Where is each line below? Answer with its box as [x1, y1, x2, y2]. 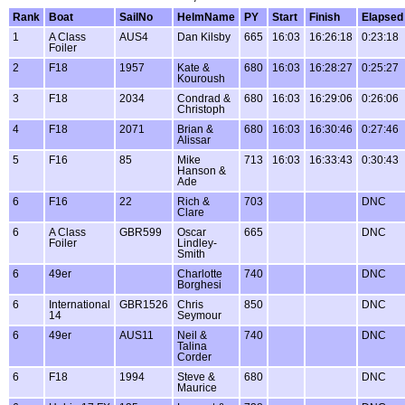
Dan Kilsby [177, 31, 231, 42]
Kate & [177, 61, 210, 73]
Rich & [177, 195, 210, 207]
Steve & [177, 371, 215, 382]
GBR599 [119, 226, 162, 238]
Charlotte [177, 268, 222, 279]
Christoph [177, 103, 225, 115]
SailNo [119, 11, 153, 23]
